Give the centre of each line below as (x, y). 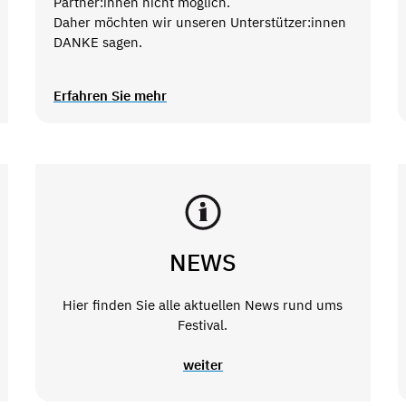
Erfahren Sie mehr (110, 96)
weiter (203, 365)
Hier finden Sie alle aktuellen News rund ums (203, 304)
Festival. (203, 324)
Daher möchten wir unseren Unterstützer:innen (199, 22)
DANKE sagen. (97, 42)
